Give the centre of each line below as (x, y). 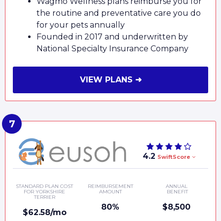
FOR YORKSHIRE (45, 191)
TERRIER (44, 197)
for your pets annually (81, 25)
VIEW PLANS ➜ (110, 80)
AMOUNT (110, 191)
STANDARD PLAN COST (45, 186)
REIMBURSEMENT (110, 186)
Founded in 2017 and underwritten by (112, 37)
